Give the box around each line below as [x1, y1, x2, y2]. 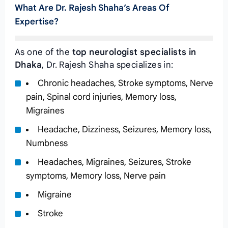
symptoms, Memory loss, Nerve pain [25, 170, 166, 181]
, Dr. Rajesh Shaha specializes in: [41, 60, 174, 70]
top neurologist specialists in [72, 47, 196, 58]
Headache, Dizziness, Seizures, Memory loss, [37, 124, 212, 135]
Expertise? [14, 16, 59, 27]
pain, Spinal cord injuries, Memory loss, [25, 92, 177, 102]
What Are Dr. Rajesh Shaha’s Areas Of [14, 3, 169, 13]
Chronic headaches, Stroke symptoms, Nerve [37, 78, 213, 89]
